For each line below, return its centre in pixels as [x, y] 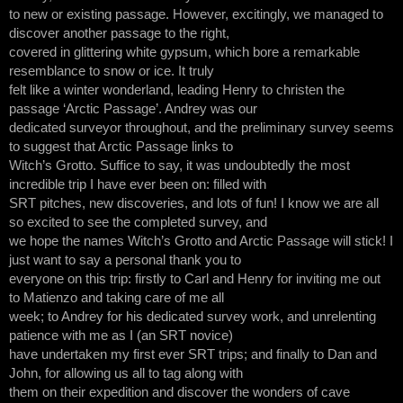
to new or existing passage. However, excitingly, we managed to [196, 14]
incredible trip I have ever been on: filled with [138, 184]
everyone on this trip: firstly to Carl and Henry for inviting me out [195, 278]
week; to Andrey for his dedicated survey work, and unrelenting [193, 316]
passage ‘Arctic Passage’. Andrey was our [133, 108]
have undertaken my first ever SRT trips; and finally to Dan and [193, 354]
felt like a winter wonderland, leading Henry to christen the [177, 90]
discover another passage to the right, [119, 33]
